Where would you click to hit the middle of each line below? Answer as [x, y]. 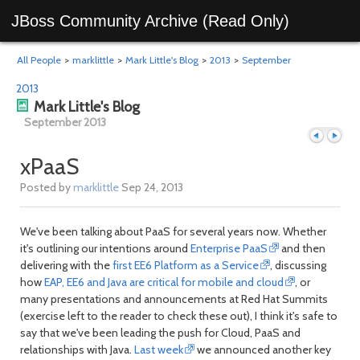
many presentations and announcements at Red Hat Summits [174, 299]
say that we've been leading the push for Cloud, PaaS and [160, 332]
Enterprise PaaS [229, 248]
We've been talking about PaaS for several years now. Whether [173, 231]
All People [39, 60]
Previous [331, 209]
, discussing [299, 265]
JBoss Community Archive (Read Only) [150, 21]
